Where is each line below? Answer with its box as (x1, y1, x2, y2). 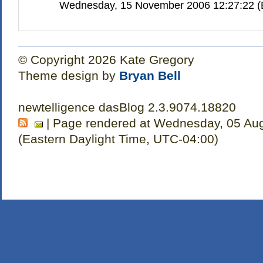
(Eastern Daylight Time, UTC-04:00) (18, 132, 218, 146)
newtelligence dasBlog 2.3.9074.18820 (18, 100, 236, 114)
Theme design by (18, 69, 119, 83)
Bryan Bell (119, 69, 181, 83)
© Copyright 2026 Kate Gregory (18, 53, 194, 67)
